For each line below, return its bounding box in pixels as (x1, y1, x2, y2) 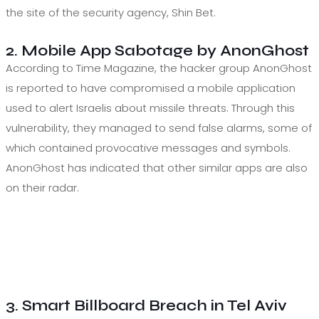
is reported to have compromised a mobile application (6, 80, 296, 95)
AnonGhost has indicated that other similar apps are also (6, 159, 308, 175)
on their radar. (6, 179, 79, 195)
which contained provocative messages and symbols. (6, 140, 291, 155)
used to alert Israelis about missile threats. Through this (6, 100, 295, 115)
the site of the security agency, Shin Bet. (6, 4, 216, 20)
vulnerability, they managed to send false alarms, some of (6, 120, 312, 135)
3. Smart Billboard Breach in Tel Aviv (6, 296, 287, 315)
